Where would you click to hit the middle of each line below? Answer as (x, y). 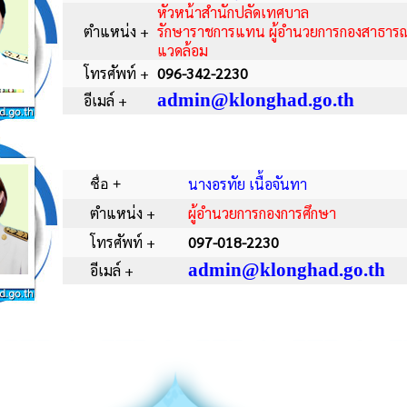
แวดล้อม (183, 50)
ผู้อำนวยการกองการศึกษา (262, 213)
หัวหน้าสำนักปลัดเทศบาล (233, 12)
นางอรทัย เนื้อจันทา (248, 184)
